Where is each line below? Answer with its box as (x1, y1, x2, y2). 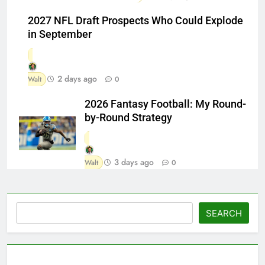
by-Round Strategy (85, 111, 172, 124)
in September (28, 28, 92, 40)
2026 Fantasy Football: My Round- (85, 98, 246, 110)
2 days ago (57, 72, 97, 85)
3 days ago (114, 156, 154, 168)
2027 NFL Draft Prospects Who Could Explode (28, 14, 243, 27)
